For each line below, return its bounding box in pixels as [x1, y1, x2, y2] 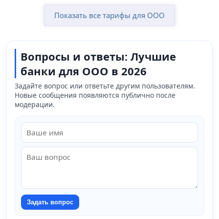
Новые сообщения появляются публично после [15, 90, 176, 100]
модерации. [15, 100, 55, 109]
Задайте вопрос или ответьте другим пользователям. [15, 81, 196, 90]
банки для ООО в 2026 [21, 64, 147, 78]
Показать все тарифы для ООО [54, 10, 165, 20]
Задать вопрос [27, 198, 74, 206]
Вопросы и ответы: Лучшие [21, 49, 176, 64]
